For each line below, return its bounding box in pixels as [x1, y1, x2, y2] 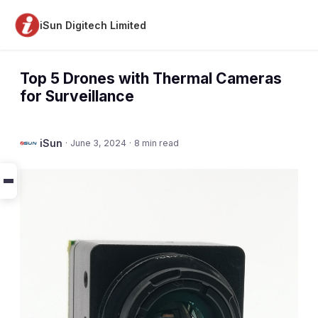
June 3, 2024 [70, 138, 126, 148]
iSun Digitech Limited [40, 18, 146, 31]
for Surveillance [20, 87, 134, 105]
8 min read [134, 138, 179, 148]
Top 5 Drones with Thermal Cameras [20, 70, 282, 87]
